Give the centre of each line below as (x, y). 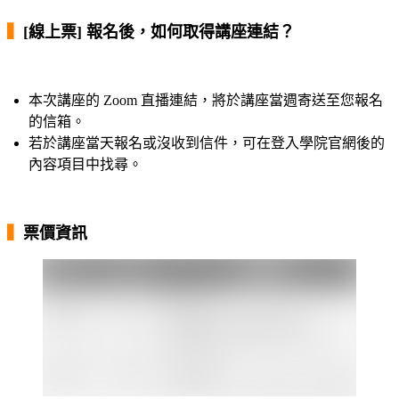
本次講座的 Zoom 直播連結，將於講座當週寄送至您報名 (206, 100)
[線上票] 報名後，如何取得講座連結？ (159, 32)
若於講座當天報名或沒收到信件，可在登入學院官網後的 (207, 142)
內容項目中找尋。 (85, 164)
